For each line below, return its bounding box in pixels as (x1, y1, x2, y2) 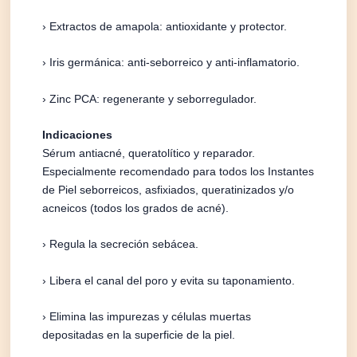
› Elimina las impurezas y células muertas (42, 310, 252, 324)
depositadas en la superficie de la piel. (42, 328, 236, 342)
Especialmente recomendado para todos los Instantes (42, 164, 315, 178)
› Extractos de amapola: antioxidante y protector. (42, 19, 288, 33)
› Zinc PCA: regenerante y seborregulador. (42, 92, 257, 105)
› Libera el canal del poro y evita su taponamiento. (42, 273, 296, 287)
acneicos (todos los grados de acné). (42, 201, 229, 214)
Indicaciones (42, 127, 113, 141)
